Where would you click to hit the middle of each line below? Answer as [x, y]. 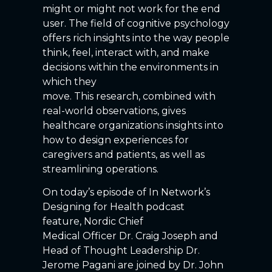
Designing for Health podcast [114, 207]
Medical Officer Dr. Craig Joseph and [130, 236]
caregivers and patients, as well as [124, 155]
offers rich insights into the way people [136, 38]
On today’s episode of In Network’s [126, 192]
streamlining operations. [103, 169]
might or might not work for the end [131, 9]
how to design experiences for [116, 140]
